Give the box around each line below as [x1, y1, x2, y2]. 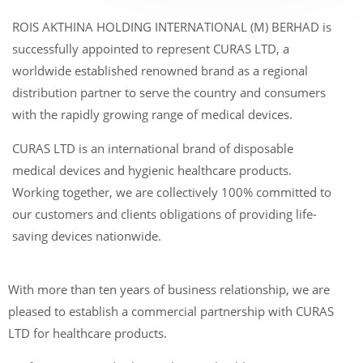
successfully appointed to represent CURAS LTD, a [12, 41, 289, 58]
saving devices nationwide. [12, 227, 161, 244]
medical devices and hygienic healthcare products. [12, 161, 292, 178]
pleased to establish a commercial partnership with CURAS [8, 303, 334, 320]
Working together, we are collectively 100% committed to [12, 183, 331, 200]
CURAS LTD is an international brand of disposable [12, 139, 293, 156]
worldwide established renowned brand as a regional [12, 62, 308, 79]
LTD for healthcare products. [8, 325, 167, 342]
